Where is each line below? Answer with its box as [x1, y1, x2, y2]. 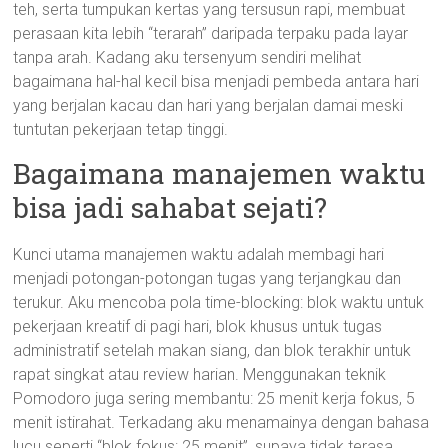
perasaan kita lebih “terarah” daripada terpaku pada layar [13, 24, 409, 43]
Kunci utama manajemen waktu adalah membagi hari [13, 245, 385, 264]
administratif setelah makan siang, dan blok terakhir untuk [13, 341, 412, 360]
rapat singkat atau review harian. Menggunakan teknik [13, 365, 387, 384]
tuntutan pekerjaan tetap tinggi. [13, 120, 229, 139]
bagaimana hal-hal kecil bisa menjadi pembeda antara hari [13, 72, 420, 91]
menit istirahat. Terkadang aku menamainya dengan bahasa [13, 413, 430, 432]
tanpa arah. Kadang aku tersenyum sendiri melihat [13, 48, 362, 67]
